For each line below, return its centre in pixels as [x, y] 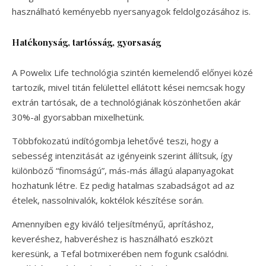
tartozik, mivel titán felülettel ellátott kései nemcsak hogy [129, 87]
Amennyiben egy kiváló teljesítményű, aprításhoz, [113, 224]
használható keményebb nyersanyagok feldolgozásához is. [132, 11]
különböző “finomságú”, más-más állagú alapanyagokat [123, 170]
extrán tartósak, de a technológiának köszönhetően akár [126, 102]
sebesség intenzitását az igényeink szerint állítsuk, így [122, 155]
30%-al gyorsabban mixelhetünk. [78, 117]
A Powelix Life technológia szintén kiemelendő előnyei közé [132, 72]
